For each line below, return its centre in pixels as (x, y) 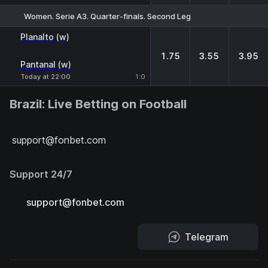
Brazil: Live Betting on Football (98, 104)
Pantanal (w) (46, 64)
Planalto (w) (45, 37)
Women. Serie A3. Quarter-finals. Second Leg (107, 16)
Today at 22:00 (45, 77)
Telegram (206, 237)
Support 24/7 (41, 174)
